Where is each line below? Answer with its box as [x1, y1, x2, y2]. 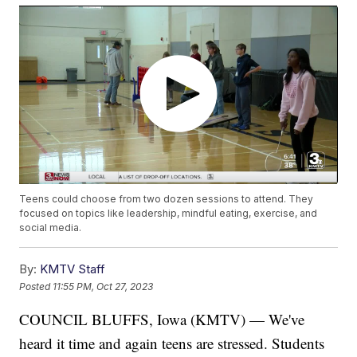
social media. [19, 222, 82, 234]
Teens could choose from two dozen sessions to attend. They [19, 193, 314, 206]
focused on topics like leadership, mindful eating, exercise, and [19, 207, 318, 220]
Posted [19, 280, 53, 292]
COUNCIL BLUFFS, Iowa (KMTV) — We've [19, 309, 305, 330]
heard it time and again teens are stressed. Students [19, 333, 325, 354]
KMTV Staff [40, 261, 106, 277]
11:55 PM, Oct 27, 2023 [53, 280, 154, 292]
